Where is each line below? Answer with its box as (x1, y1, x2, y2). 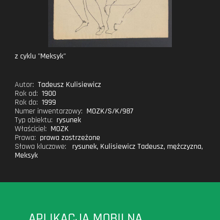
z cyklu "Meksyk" (15, 51, 66, 61)
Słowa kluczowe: (15, 141, 67, 152)
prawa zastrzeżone (40, 132, 101, 143)
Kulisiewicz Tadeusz (100, 141, 164, 152)
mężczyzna (167, 141, 202, 152)
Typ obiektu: (15, 114, 53, 125)
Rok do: (15, 97, 38, 108)
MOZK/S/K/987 (86, 106, 134, 116)
